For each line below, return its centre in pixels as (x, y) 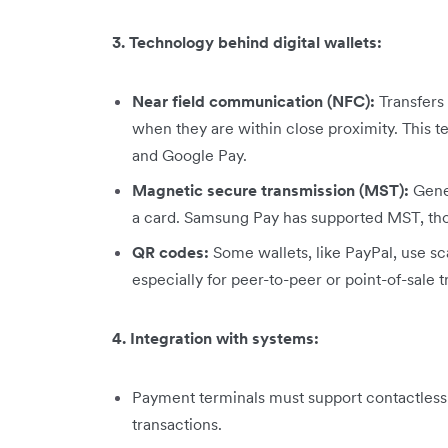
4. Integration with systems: (215, 338)
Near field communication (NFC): (253, 101)
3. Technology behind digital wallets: (247, 42)
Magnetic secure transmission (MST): (270, 190)
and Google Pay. (189, 155)
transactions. (177, 424)
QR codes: (170, 252)
